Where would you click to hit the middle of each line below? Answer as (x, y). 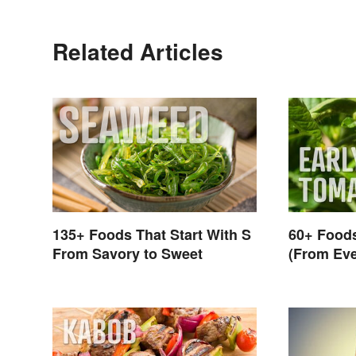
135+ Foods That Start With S (152, 235)
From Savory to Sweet (128, 254)
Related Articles (138, 51)
